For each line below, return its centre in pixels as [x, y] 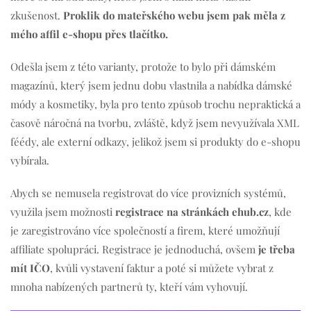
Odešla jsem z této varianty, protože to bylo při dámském [143, 66]
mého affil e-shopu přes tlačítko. [89, 34]
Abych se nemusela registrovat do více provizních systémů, [148, 193]
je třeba [277, 249]
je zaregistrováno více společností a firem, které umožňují [145, 230]
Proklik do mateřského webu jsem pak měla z [174, 15]
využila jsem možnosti [63, 211]
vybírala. [30, 160]
